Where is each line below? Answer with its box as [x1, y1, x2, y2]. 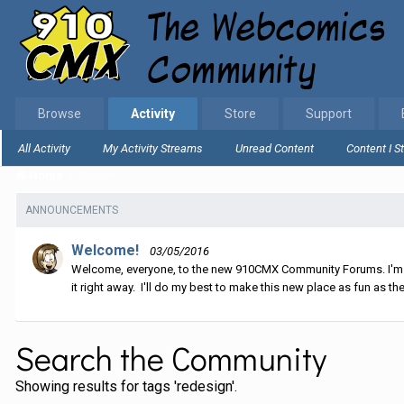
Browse [38, 106, 81, 121]
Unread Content [235, 142, 314, 155]
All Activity [18, 142, 70, 155]
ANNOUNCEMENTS [25, 204, 118, 216]
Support [306, 106, 352, 121]
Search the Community [15, 336, 326, 380]
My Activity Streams [103, 142, 203, 155]
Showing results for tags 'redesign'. [15, 378, 237, 395]
